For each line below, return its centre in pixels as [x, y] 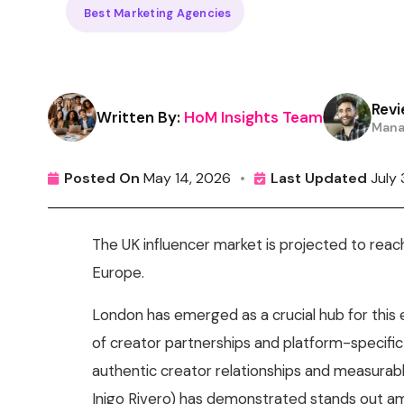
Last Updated [319, 179]
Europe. [119, 273]
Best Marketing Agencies [157, 14]
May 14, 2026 [188, 179]
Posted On [102, 179]
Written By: [139, 117]
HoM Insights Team [254, 117]
